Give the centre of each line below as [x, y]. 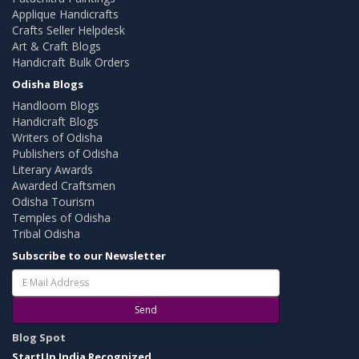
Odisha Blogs [48, 84]
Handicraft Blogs [55, 121]
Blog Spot [39, 337]
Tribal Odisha [46, 233]
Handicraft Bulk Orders [71, 62]
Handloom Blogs [56, 105]
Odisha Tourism [53, 201]
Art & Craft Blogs [56, 46]
